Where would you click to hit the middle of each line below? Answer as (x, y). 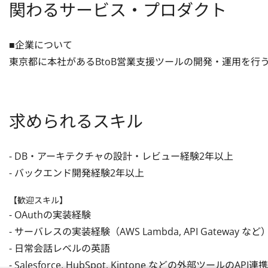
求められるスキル (76, 121)
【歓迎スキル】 (38, 200)
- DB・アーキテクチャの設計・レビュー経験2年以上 (121, 156)
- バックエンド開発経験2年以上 (77, 173)
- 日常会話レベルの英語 (60, 248)
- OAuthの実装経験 (50, 215)
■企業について (41, 45)
